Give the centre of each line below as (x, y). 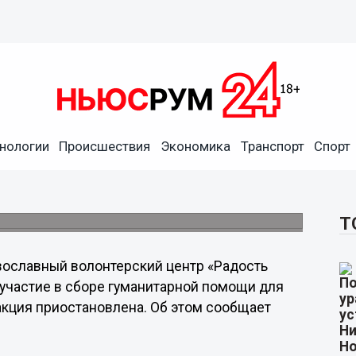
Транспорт (272, 146)
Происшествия (105, 146)
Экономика (195, 146)
